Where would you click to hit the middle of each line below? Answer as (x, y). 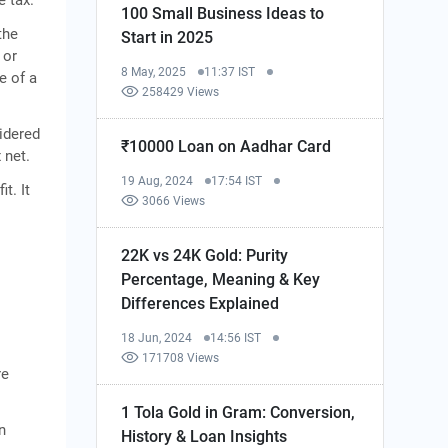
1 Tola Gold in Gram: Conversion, (238, 412)
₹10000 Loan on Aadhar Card (226, 146)
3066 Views (174, 200)
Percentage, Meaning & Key (221, 279)
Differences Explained (200, 303)
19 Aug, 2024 (157, 180)
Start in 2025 (167, 37)
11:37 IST (230, 71)
